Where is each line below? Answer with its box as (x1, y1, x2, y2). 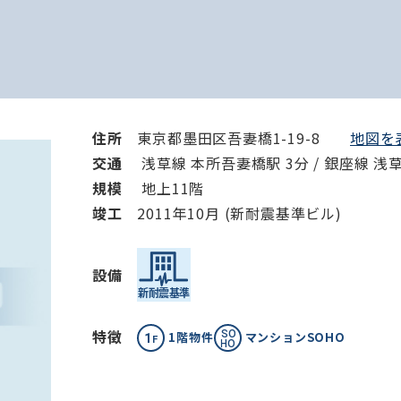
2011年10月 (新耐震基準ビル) (137, 202, 342, 224)
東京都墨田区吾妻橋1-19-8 (137, 127, 351, 149)
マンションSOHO (244, 328, 346, 346)
